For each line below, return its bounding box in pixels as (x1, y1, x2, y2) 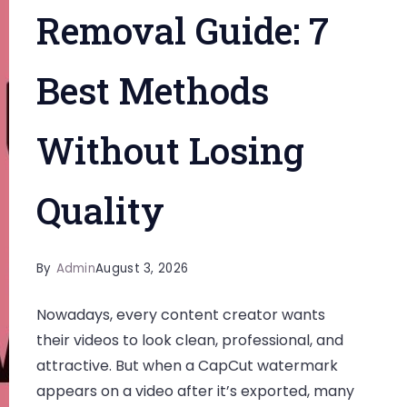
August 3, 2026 (95, 260, 189, 277)
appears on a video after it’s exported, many (35, 381, 354, 402)
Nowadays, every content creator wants (35, 304, 325, 325)
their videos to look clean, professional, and (35, 330, 343, 351)
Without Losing (35, 126, 304, 174)
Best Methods (35, 66, 269, 114)
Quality (35, 186, 164, 234)
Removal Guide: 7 (35, 6, 329, 55)
